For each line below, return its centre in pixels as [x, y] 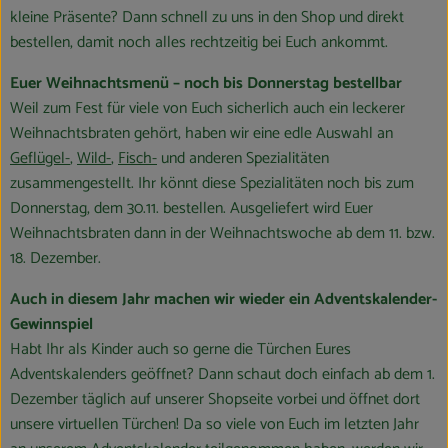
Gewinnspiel [51, 325]
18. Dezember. [55, 259]
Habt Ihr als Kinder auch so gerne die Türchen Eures [180, 350]
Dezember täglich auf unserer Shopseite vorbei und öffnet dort [215, 400]
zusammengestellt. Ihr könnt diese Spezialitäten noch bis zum [212, 184]
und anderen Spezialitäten [243, 159]
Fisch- [137, 159]
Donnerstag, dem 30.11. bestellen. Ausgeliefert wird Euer [191, 209]
